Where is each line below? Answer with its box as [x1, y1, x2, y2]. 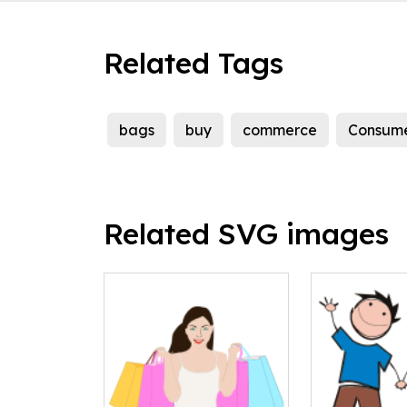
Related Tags [104, 45, 283, 82]
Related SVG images [104, 215, 389, 253]
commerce [243, 121, 317, 140]
